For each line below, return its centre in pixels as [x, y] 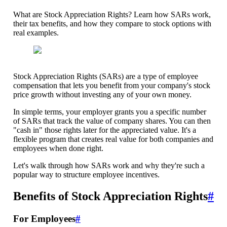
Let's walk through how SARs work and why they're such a [109, 165]
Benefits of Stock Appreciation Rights [110, 196]
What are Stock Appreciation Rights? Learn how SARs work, [112, 14]
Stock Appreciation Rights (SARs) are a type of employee [105, 76]
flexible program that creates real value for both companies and [113, 139]
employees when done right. [58, 148]
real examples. [36, 32]
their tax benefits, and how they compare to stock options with [112, 23]
